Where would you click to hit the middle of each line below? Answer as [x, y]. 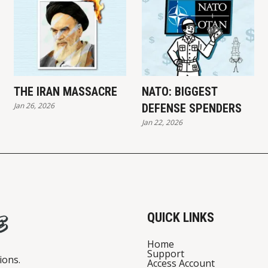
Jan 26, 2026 [34, 105]
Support [165, 253]
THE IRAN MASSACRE [65, 91]
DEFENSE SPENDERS [191, 108]
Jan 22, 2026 [162, 122]
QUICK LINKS [180, 217]
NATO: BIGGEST [179, 91]
